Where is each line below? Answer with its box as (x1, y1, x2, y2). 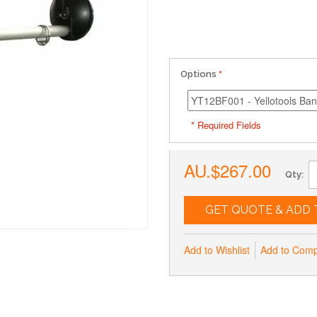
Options (180, 69, 217, 79)
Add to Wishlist (184, 243, 250, 257)
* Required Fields (191, 118, 261, 132)
